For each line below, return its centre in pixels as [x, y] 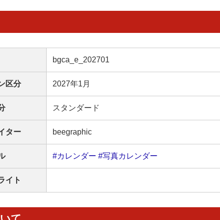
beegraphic [72, 132]
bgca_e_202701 [81, 59]
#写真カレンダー [128, 156]
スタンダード [76, 108]
